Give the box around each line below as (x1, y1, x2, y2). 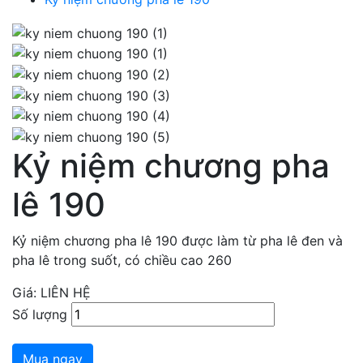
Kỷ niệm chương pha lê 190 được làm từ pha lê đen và (12, 232, 343, 249)
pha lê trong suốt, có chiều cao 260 (12, 251, 232, 268)
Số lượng (12, 305, 67, 322)
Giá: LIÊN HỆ (12, 284, 91, 301)
